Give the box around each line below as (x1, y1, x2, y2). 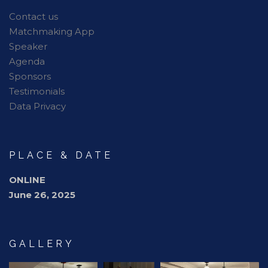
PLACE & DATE (9, 150, 113, 161)
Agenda (9, 56, 45, 67)
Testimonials (9, 86, 65, 97)
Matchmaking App (9, 26, 95, 37)
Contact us (9, 11, 58, 22)
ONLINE (9, 174, 45, 185)
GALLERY (9, 238, 75, 249)
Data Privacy (9, 100, 66, 112)
